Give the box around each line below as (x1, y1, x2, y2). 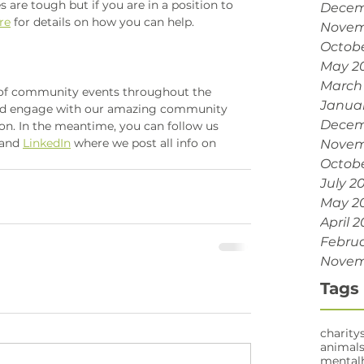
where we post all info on (71, 135, 219, 150)
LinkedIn (23, 135, 71, 150)
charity (320, 326, 360, 340)
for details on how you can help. (11, 14, 197, 29)
